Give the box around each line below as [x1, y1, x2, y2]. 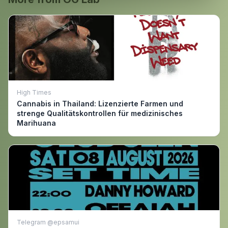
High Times [17, 89, 51, 96]
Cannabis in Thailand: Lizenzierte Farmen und [17, 99, 183, 108]
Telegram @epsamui [17, 218, 79, 226]
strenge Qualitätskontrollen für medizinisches [17, 109, 183, 118]
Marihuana [17, 119, 56, 127]
